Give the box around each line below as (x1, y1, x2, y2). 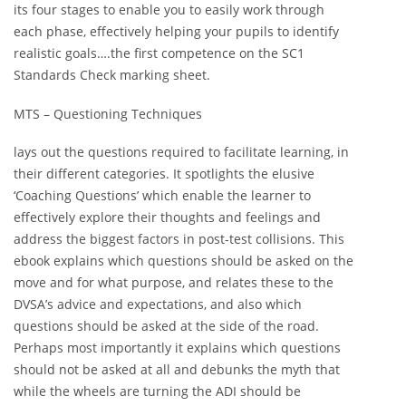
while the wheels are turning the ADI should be (14, 382, 301, 400)
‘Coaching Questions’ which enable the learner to (14, 186, 311, 204)
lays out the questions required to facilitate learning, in (14, 142, 349, 160)
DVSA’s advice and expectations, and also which (14, 295, 302, 313)
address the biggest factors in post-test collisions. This (14, 229, 344, 247)
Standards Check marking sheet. (14, 66, 210, 84)
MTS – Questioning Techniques (14, 104, 202, 122)
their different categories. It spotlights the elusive (14, 164, 314, 182)
